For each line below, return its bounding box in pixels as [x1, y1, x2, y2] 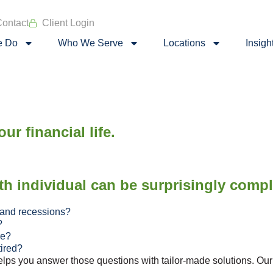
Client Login [42, 18, 95, 28]
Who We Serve [58, 38, 124, 48]
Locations [163, 38, 206, 48]
